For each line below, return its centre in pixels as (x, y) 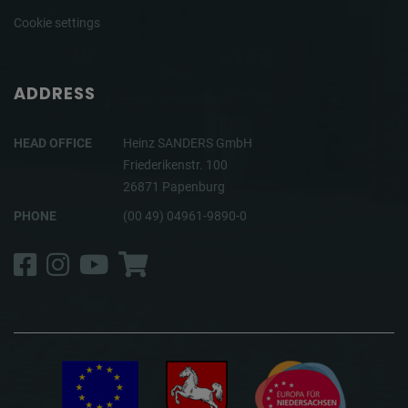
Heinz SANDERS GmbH (188, 143)
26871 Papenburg (174, 187)
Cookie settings (57, 23)
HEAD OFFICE (53, 143)
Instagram (134, 263)
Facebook (93, 263)
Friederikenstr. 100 (175, 165)
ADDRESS (55, 94)
